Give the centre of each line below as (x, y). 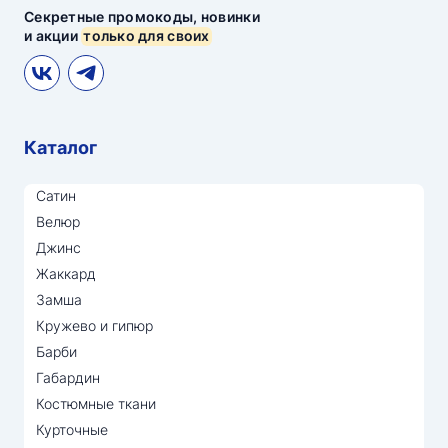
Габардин (68, 377)
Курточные (72, 429)
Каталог (60, 147)
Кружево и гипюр (94, 325)
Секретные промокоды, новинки (142, 16)
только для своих (146, 35)
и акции (53, 35)
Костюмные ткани (96, 403)
